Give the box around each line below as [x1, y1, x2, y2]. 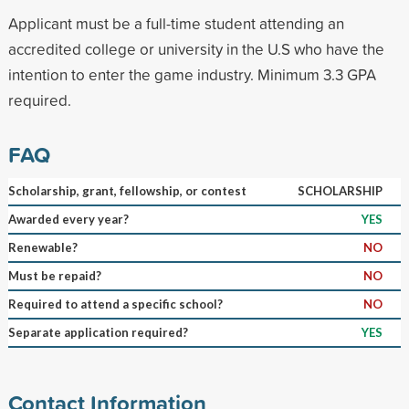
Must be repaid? [7, 267, 101, 283]
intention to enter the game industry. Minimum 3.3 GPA [7, 63, 376, 85]
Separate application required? [7, 324, 188, 340]
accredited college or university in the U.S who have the [7, 37, 384, 59]
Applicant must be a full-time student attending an [7, 12, 344, 34]
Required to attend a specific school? [7, 296, 223, 311]
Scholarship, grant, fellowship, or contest [7, 183, 246, 198]
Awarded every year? [7, 211, 129, 226]
